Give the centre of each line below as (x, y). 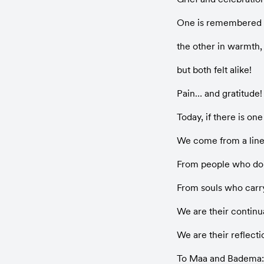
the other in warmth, (220, 46)
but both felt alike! (214, 70)
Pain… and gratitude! (220, 93)
